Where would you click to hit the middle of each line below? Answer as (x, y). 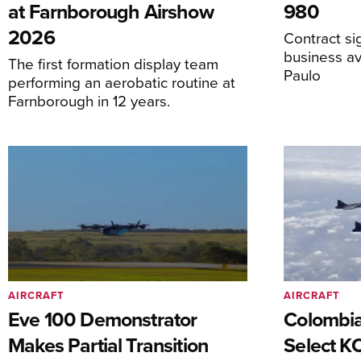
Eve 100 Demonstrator (103, 319)
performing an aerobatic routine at (122, 82)
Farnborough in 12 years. (89, 101)
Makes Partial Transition (108, 344)
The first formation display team (113, 64)
